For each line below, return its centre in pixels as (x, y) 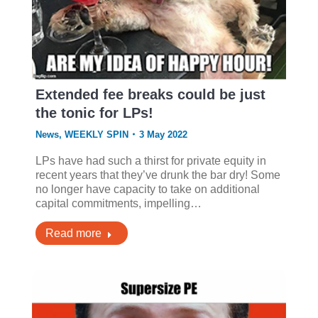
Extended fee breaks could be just (150, 94)
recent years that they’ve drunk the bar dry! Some (158, 175)
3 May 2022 (163, 134)
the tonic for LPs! (94, 113)
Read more (73, 233)
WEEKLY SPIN (96, 134)
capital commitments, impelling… (118, 203)
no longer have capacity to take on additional (147, 189)
